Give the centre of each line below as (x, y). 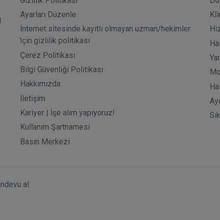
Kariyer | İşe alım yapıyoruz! (67, 112)
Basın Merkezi (45, 141)
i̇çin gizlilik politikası (55, 41)
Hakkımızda (40, 84)
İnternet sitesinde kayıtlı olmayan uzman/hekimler (105, 29)
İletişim (32, 98)
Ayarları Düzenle (48, 14)
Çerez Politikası (47, 55)
